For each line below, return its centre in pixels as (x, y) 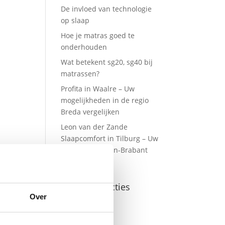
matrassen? (80, 73)
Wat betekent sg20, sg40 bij (106, 62)
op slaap (75, 20)
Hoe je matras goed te (97, 35)
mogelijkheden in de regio (104, 100)
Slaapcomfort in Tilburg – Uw (109, 138)
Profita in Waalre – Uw (97, 88)
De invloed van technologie (106, 9)
